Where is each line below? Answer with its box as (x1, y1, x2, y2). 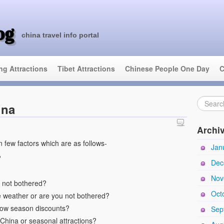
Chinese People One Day (125, 63, 209, 73)
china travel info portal (21, 31, 99, 39)
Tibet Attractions (57, 63, 115, 73)
